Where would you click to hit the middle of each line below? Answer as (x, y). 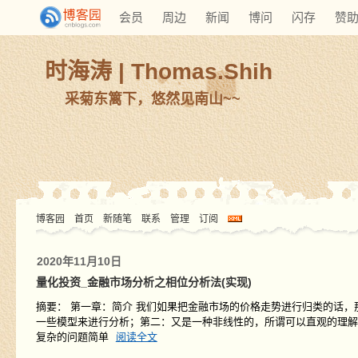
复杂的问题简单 (74, 337)
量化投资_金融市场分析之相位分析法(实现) (143, 282)
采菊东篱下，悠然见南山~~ (153, 99)
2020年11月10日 (79, 261)
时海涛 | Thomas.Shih (159, 72)
